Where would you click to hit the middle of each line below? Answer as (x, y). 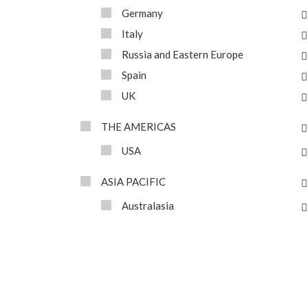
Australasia (148, 206)
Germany (142, 13)
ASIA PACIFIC (133, 181)
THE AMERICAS (139, 126)
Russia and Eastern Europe (183, 54)
